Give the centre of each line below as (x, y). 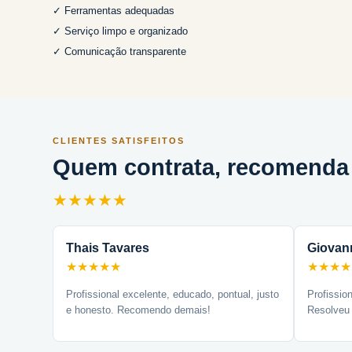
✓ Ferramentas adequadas (114, 11)
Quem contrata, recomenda (201, 167)
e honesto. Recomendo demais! (139, 310)
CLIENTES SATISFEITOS (119, 141)
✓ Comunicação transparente (120, 51)
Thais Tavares (108, 248)
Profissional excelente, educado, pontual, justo (173, 294)
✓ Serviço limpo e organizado (121, 31)
